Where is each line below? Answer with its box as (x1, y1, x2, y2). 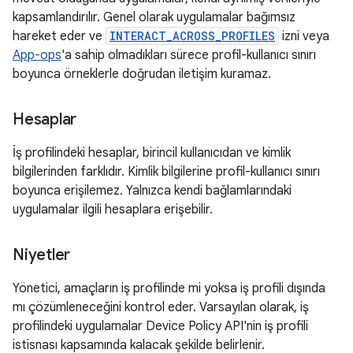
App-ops (13, 47, 61, 63)
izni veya (279, 28, 329, 44)
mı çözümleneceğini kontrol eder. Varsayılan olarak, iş (13, 299, 309, 315)
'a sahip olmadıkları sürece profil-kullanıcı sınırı (61, 47, 316, 63)
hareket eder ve (13, 28, 106, 44)
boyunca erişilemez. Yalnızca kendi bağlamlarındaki (13, 183, 292, 199)
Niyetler (13, 245, 70, 265)
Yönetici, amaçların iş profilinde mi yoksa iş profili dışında (13, 281, 325, 296)
